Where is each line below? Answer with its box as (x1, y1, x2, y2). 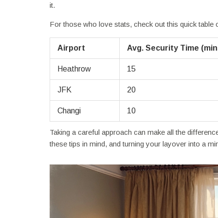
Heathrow (57, 64, 91, 73)
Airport (57, 43, 85, 52)
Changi (57, 106, 81, 115)
